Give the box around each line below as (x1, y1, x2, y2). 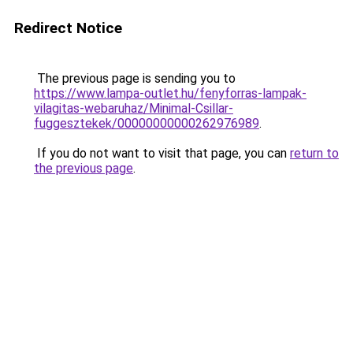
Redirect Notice (14, 19, 122, 37)
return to (290, 146, 339, 161)
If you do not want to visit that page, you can (34, 146, 290, 161)
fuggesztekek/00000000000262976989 (34, 116, 259, 131)
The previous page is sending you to (34, 71, 236, 86)
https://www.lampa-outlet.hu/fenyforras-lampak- (34, 86, 307, 101)
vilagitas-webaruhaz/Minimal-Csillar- (34, 101, 233, 116)
